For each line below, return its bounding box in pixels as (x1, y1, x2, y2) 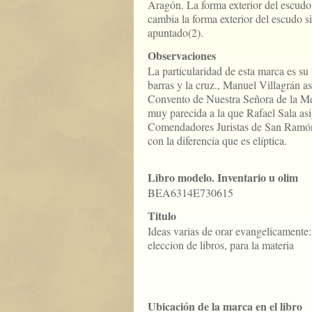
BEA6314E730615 (148, 185, 233, 200)
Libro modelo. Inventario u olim (148, 169, 298, 185)
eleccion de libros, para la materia (148, 237, 294, 252)
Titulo (148, 208, 176, 224)
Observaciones (148, 47, 216, 63)
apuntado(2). (148, 25, 203, 40)
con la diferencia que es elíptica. (148, 133, 287, 148)
